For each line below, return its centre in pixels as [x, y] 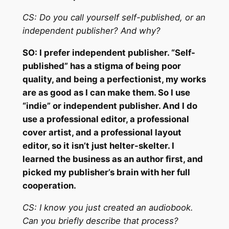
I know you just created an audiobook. [116, 208]
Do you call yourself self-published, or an [122, 18]
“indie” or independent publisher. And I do [110, 106]
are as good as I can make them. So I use [106, 93]
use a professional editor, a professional [106, 119]
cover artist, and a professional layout [102, 133]
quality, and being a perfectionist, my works [114, 79]
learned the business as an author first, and [112, 159]
